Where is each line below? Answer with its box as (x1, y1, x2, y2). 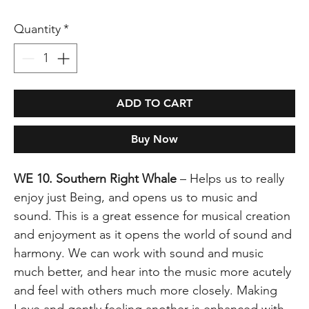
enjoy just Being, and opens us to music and (14, 189, 258, 205)
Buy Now (131, 132, 178, 146)
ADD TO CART (117, 96, 192, 110)
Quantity (14, 21, 61, 37)
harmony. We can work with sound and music (14, 245, 264, 261)
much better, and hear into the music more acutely (14, 263, 292, 279)
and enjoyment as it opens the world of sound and (14, 226, 292, 242)
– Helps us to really (177, 170, 285, 186)
